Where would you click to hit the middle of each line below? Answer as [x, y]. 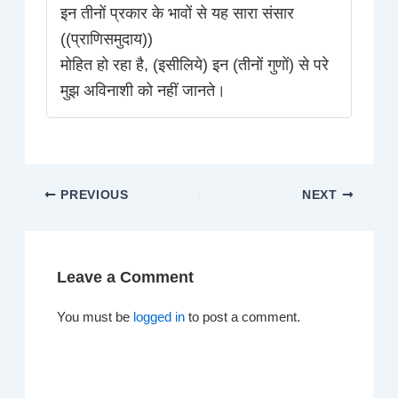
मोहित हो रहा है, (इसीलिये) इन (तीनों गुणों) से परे [195, 65]
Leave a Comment [126, 276]
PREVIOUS [92, 195]
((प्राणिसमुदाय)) [107, 40]
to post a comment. [243, 317]
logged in [159, 317]
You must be [96, 317]
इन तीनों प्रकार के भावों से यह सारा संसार [178, 14]
